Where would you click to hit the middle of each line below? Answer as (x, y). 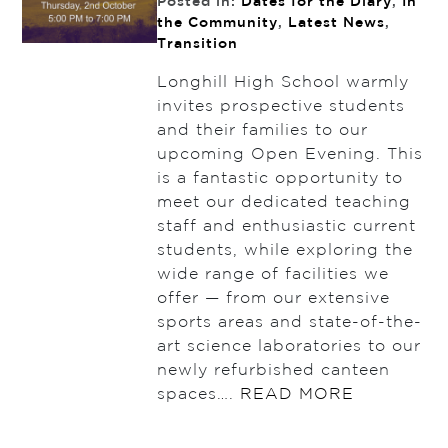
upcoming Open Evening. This (289, 155)
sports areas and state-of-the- (289, 323)
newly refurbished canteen (273, 371)
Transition (197, 44)
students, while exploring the (284, 251)
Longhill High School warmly (282, 83)
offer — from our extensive (273, 299)
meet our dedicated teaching (283, 203)
